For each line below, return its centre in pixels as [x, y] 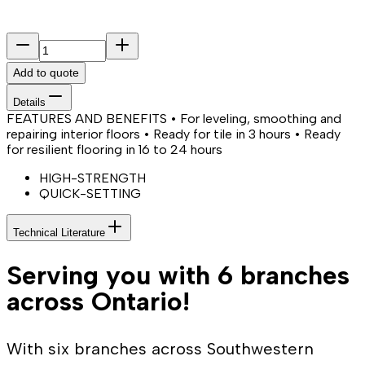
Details [29, 102]
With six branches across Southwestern [160, 348]
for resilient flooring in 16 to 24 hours [114, 149]
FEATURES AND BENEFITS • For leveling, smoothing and [174, 118]
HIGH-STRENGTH [92, 178]
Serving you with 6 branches [178, 276]
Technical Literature [59, 232]
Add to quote [46, 72]
